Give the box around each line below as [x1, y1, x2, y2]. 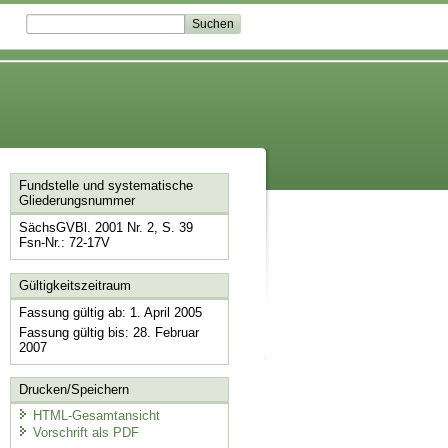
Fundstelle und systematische [18, 178, 193, 194]
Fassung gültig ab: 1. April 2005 [18, 304, 202, 320]
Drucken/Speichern [18, 382, 129, 398]
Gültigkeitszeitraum [18, 277, 131, 293]
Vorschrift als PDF [32, 425, 139, 441]
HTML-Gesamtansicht [32, 407, 160, 423]
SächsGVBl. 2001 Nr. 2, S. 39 [18, 220, 193, 236]
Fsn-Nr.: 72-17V [18, 235, 110, 251]
